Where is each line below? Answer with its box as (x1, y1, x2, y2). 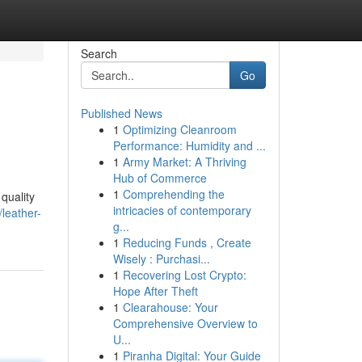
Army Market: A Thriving (122, 154, 246, 170)
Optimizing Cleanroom (122, 121, 237, 137)
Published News (80, 105, 162, 121)
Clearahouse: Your (122, 299, 218, 315)
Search (80, 45, 117, 61)
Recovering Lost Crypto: (122, 267, 246, 283)
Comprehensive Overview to (112, 315, 258, 331)
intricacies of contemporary (112, 202, 251, 218)
